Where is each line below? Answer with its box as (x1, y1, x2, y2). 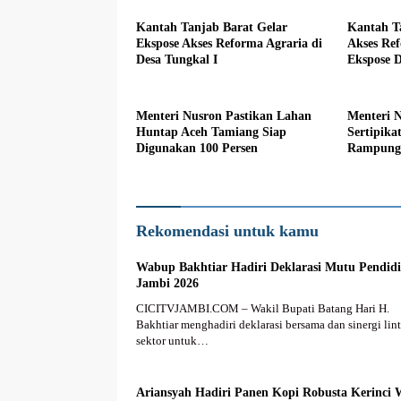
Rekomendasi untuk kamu (136, 221, 319, 240)
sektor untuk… (136, 333, 209, 347)
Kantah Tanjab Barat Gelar (136, 20, 287, 34)
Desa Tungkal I (136, 52, 218, 66)
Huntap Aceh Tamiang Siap (136, 124, 286, 139)
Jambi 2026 (136, 276, 199, 290)
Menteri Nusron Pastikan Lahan (136, 108, 311, 123)
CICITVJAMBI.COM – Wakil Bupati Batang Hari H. (136, 301, 389, 315)
